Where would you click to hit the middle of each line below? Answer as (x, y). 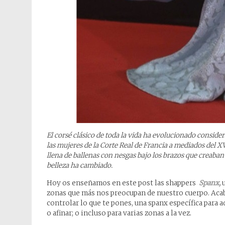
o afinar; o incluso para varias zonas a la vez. (119, 213)
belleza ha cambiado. (80, 165)
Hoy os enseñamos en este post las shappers (123, 183)
